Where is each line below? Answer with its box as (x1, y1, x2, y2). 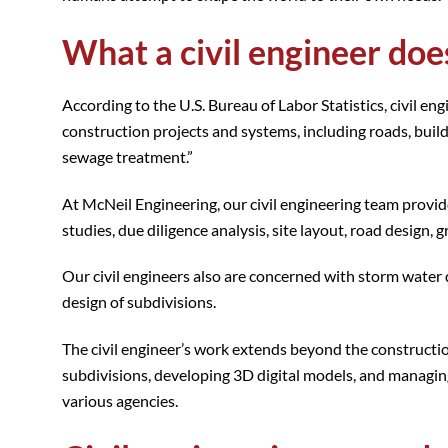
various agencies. (62, 391, 178, 411)
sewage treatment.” (62, 146, 193, 166)
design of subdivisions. (62, 292, 216, 312)
